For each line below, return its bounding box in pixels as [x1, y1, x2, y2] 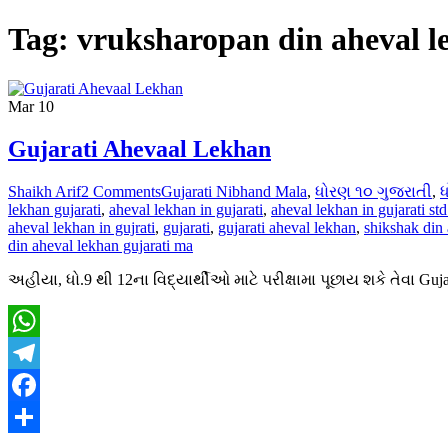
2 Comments [81, 182, 161, 200]
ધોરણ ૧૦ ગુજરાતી [315, 182, 432, 200]
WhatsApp [8, 343, 76, 361]
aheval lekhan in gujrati [8, 218, 155, 236]
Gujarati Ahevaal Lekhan [8, 135, 271, 162]
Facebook [8, 407, 70, 425]
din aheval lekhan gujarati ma [8, 236, 193, 254]
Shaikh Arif [8, 182, 81, 200]
